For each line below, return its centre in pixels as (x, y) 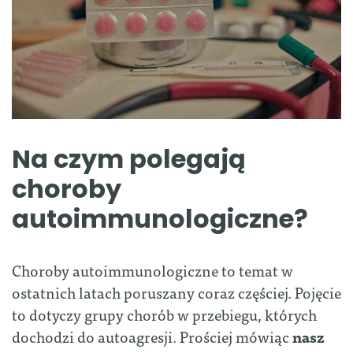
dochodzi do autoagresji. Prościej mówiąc (152, 336)
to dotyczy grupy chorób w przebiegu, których (164, 314)
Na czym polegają (129, 158)
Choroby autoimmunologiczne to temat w (152, 269)
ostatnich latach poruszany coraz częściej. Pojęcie (176, 292)
